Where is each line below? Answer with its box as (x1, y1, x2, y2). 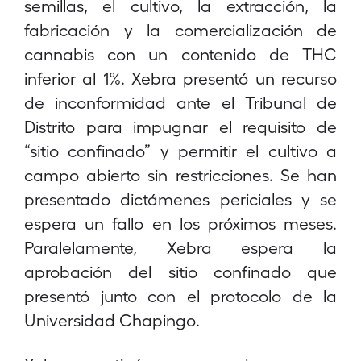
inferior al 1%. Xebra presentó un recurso (24, 68, 337, 88)
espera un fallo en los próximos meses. (24, 213, 337, 233)
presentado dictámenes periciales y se (24, 189, 337, 209)
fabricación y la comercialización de (24, 19, 337, 39)
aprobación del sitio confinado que (24, 261, 337, 281)
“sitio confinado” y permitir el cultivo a (24, 140, 337, 160)
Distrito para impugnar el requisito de (24, 116, 337, 136)
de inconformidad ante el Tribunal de (24, 92, 337, 112)
